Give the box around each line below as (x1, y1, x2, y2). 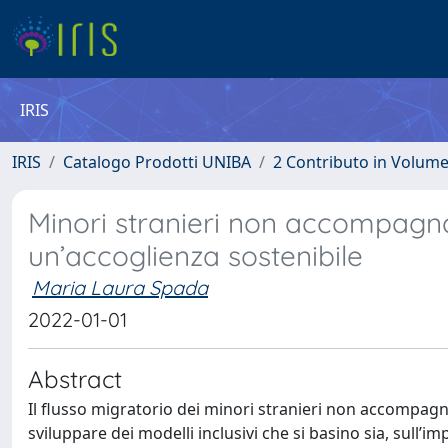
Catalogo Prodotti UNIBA (63, 151, 251, 173)
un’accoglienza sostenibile (28, 238, 363, 273)
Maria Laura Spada (32, 275, 208, 300)
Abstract (28, 364, 122, 394)
